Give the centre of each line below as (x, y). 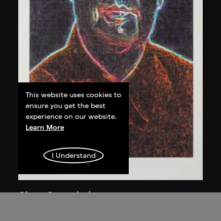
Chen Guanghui (55, 195)
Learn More (45, 127)
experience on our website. (72, 116)
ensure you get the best (66, 106)
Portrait (36, 210)
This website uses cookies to (74, 95)
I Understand (74, 155)
